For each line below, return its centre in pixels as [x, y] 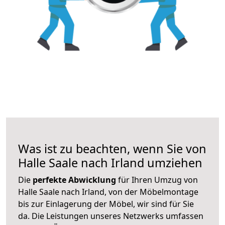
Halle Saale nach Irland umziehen [110, 162]
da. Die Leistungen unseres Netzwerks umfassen [111, 216]
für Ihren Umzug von [158, 180]
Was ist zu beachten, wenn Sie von [112, 148]
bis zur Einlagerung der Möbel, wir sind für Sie [106, 204]
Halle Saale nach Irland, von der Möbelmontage [108, 192]
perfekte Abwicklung [75, 180]
